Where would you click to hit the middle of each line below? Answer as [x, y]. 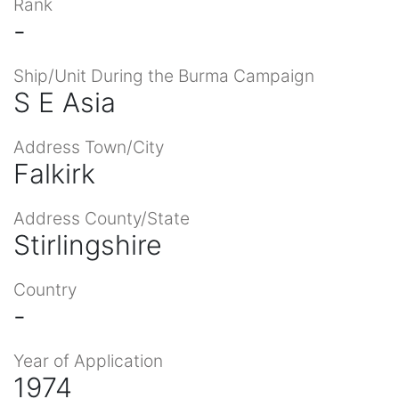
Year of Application [88, 360]
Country [45, 289]
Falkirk [54, 173]
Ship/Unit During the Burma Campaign [164, 75]
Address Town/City [89, 147]
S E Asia [65, 102]
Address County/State [102, 218]
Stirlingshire [88, 244]
